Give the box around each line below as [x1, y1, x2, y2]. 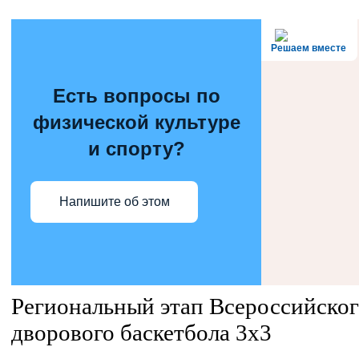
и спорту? [87, 137, 185, 159]
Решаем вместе [271, 42, 346, 54]
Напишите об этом [58, 195, 170, 208]
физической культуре [32, 111, 240, 133]
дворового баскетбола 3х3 [11, 320, 272, 345]
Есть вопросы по [52, 84, 220, 107]
